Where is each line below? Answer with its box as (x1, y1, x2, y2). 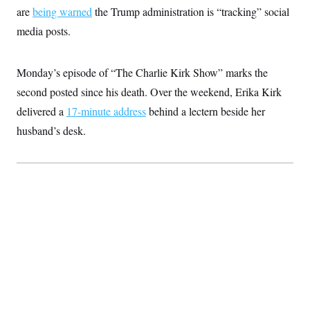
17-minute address (66, 103, 146, 118)
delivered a (17, 103, 66, 118)
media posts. (17, 23, 71, 38)
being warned (33, 3, 92, 19)
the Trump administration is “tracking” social (92, 3, 289, 19)
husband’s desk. (17, 122, 86, 138)
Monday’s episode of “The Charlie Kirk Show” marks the (17, 64, 268, 80)
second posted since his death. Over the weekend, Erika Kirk (17, 84, 282, 99)
